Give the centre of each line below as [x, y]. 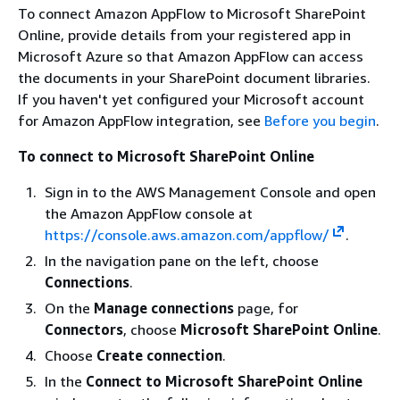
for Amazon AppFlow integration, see [141, 121]
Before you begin [320, 121]
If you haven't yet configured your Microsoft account [191, 99]
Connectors [84, 329]
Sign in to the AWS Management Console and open [210, 192]
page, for [266, 308]
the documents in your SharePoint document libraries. [194, 78]
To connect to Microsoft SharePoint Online [166, 156]
